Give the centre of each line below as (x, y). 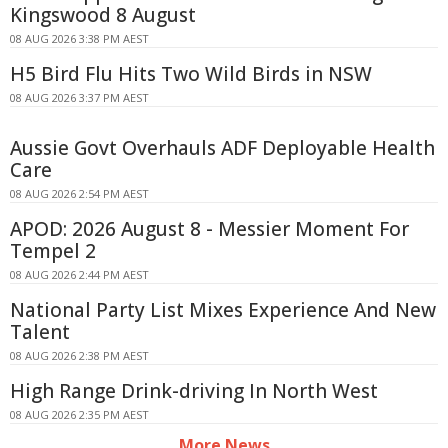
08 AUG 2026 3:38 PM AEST (79, 38)
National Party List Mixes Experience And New (223, 309)
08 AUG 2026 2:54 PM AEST (79, 193)
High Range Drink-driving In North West (194, 390)
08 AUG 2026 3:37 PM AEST (79, 97)
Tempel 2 (53, 250)
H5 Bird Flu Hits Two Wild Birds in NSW (191, 73)
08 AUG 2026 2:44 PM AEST (79, 274)
